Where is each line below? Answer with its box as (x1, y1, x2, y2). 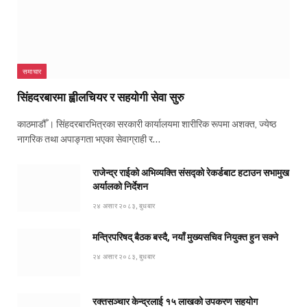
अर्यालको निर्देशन (93, 181, 148, 193)
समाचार (23, 67, 42, 76)
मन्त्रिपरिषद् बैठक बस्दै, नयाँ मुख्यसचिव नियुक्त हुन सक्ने (93, 232, 278, 243)
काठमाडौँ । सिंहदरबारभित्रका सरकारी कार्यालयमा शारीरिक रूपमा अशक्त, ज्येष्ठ (17, 119, 276, 130)
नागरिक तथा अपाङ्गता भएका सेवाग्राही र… (17, 134, 160, 145)
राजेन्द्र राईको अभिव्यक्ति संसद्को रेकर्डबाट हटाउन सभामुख (93, 167, 289, 179)
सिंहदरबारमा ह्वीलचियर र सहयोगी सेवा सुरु (17, 90, 184, 105)
